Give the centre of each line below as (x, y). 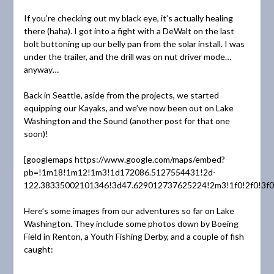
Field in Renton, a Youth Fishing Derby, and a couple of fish (134, 236)
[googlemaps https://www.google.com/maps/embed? (124, 159)
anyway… (41, 69)
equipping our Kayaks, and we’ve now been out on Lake (128, 108)
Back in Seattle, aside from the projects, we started (121, 95)
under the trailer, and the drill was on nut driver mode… (127, 56)
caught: (38, 249)
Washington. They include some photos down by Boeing (131, 223)
